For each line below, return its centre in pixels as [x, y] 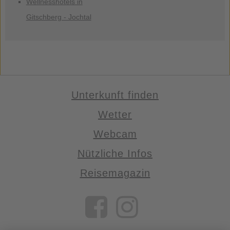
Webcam [115, 134]
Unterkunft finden [115, 95]
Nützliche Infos [115, 154]
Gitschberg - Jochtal [59, 17]
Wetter [115, 114]
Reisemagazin [115, 173]
